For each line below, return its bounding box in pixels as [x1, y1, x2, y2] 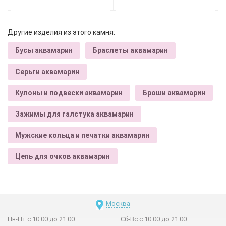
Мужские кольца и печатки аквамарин [15, 131, 149, 139]
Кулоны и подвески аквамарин [15, 88, 123, 97]
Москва [106, 199, 130, 207]
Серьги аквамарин [15, 67, 79, 76]
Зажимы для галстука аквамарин [15, 109, 134, 118]
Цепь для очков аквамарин [15, 152, 110, 160]
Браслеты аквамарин [93, 46, 168, 54]
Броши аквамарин [143, 88, 205, 97]
